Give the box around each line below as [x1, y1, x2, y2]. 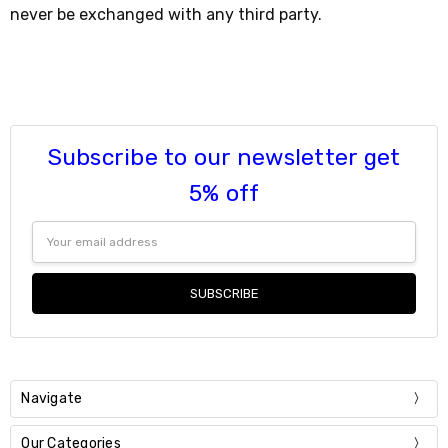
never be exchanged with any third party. [10, 4, 323, 24]
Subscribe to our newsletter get [47, 143, 401, 172]
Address [32, 243, 85, 259]
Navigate [21, 389, 83, 407]
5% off [188, 179, 260, 208]
